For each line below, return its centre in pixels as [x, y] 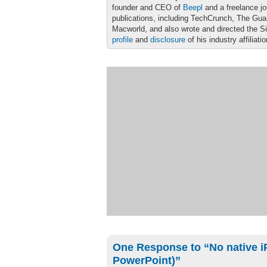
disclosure [168, 40]
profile [122, 40]
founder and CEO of [148, 7]
